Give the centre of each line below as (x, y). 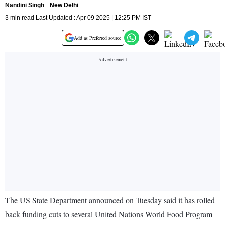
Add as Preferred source (97, 38)
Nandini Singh (25, 5)
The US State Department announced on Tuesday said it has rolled (110, 200)
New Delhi (64, 5)
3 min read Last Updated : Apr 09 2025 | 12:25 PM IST (78, 18)
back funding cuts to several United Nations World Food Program (109, 214)
